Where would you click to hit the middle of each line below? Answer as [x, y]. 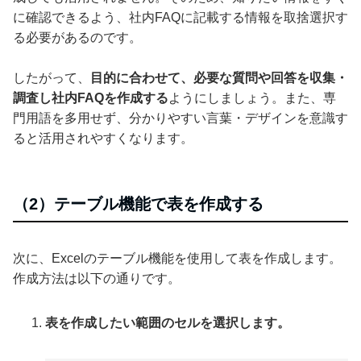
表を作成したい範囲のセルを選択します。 [168, 322]
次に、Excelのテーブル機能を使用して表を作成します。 [177, 258]
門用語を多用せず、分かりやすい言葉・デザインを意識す [180, 118]
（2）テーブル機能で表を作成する [138, 203]
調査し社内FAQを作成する [91, 98]
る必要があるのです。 [77, 37]
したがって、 [52, 77]
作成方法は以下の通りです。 [97, 278]
